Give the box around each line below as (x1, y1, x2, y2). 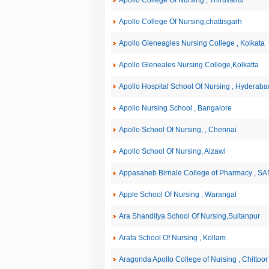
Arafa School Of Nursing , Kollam (118, 234, 226, 242)
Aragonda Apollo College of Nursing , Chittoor (118, 255, 268, 264)
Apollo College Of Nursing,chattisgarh (118, 17, 242, 26)
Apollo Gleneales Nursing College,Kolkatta (118, 61, 259, 69)
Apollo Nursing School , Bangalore (118, 104, 232, 112)
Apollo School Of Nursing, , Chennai (118, 125, 237, 134)
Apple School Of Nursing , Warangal (118, 190, 237, 199)
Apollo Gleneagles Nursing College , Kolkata (118, 39, 265, 47)
